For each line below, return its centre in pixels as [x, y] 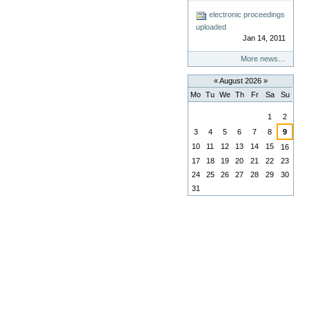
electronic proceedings [246, 15]
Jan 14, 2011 [264, 38]
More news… [263, 59]
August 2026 [240, 81]
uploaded [211, 27]
